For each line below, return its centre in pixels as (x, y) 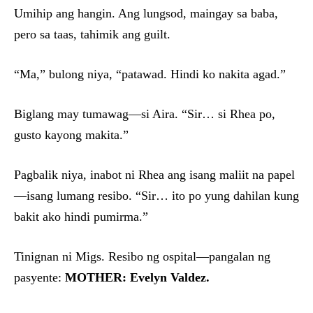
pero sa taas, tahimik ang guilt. (92, 35)
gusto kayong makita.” (71, 135)
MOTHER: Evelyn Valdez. (137, 278)
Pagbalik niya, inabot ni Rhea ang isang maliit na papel (154, 175)
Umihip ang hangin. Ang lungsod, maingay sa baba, (146, 14)
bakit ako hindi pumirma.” (81, 217)
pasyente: (39, 278)
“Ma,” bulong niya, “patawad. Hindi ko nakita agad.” (150, 74)
